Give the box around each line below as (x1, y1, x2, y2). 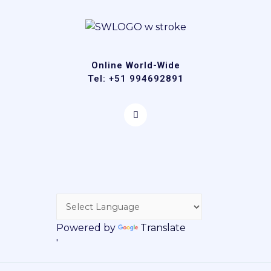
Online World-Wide (91, 60, 180, 71)
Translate (140, 221, 186, 233)
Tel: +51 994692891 (87, 73, 184, 85)
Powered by (56, 221, 118, 233)
